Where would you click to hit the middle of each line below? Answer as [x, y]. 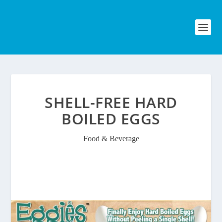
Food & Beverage [111, 139]
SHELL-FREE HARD [111, 102]
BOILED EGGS [111, 119]
